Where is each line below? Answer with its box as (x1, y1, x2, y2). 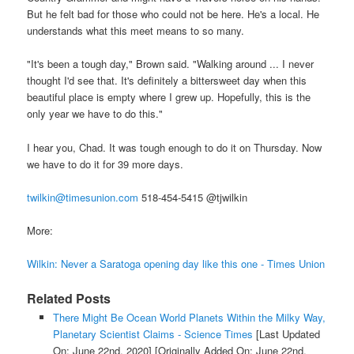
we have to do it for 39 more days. (27, 156, 184, 171)
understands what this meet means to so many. (27, 23, 245, 39)
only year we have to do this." (27, 106, 164, 122)
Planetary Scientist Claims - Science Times (52, 326, 253, 342)
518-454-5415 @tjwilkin (138, 189, 248, 205)
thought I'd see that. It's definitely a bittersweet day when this (27, 73, 307, 88)
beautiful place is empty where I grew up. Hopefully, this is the (27, 89, 311, 105)
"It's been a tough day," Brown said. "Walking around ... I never (27, 56, 314, 72)
